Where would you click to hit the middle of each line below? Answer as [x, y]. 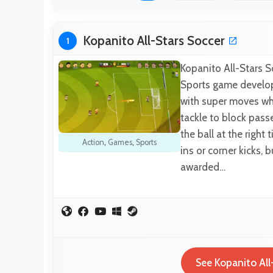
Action [93, 142]
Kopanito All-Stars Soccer [154, 40]
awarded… [203, 167]
